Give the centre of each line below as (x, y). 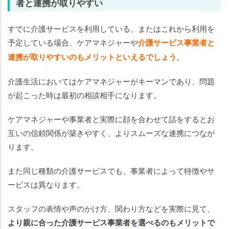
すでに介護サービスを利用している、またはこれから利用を (111, 29)
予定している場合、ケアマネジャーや (73, 42)
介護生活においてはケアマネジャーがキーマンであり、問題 (111, 81)
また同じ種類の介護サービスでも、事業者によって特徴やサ (111, 171)
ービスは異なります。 (46, 185)
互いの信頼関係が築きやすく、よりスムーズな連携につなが (111, 133)
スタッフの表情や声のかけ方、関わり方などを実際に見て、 (111, 209)
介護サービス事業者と (176, 43)
